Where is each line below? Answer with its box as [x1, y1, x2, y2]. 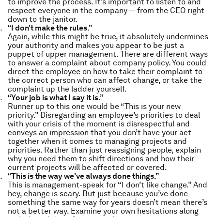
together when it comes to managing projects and [8, 137, 187, 146]
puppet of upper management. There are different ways [8, 49, 208, 59]
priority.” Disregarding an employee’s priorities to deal [8, 110, 200, 120]
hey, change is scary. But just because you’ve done [8, 189, 188, 198]
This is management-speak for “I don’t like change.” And [8, 180, 207, 189]
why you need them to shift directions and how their [8, 154, 194, 163]
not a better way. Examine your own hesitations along [8, 206, 199, 216]
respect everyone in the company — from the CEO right [8, 6, 204, 15]
